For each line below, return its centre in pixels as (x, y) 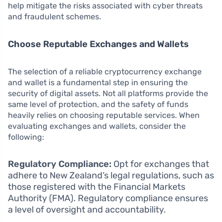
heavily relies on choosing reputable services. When (104, 115)
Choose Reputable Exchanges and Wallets (98, 44)
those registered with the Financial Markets (97, 187)
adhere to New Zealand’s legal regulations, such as (111, 175)
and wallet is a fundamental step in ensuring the (98, 82)
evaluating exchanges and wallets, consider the (97, 126)
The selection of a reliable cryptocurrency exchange (105, 71)
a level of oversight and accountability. (87, 209)
